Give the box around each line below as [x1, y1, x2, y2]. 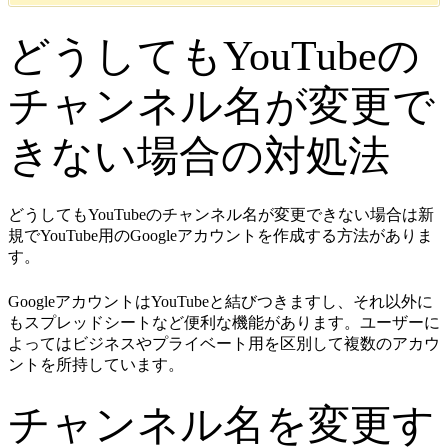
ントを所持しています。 [8, 356, 184, 374]
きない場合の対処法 [8, 133, 390, 180]
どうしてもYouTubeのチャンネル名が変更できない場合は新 [8, 206, 434, 224]
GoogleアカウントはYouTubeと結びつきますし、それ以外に [8, 293, 433, 311]
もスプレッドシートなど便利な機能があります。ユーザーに [8, 314, 440, 332]
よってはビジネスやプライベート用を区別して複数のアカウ [8, 335, 440, 353]
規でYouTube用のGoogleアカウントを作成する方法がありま [8, 227, 433, 245]
